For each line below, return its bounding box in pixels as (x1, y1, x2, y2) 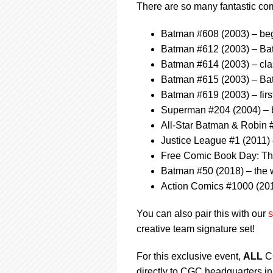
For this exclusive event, (136, 250, 243, 261)
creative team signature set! (136, 223, 255, 234)
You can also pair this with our (136, 208, 268, 219)
